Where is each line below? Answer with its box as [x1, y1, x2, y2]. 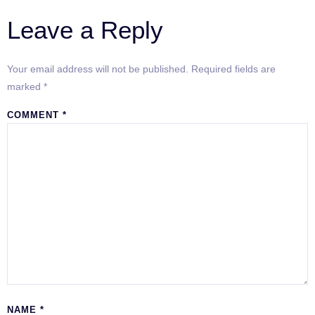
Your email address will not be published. [7, 63, 188, 75]
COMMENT [7, 109, 63, 120]
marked [7, 80, 44, 92]
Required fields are [191, 63, 276, 75]
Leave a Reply [7, 15, 163, 44]
